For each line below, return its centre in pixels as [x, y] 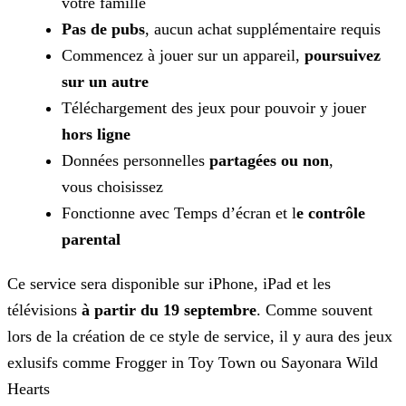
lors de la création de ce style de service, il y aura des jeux [200, 337]
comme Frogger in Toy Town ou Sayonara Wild [218, 363]
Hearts [29, 389]
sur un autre [105, 82]
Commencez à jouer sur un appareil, [183, 56]
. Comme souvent [314, 310]
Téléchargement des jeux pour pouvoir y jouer [214, 108]
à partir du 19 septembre [169, 310]
